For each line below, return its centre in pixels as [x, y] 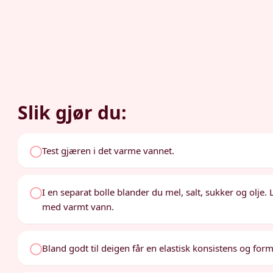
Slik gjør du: [73, 112]
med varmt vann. [78, 207]
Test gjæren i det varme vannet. [108, 151]
